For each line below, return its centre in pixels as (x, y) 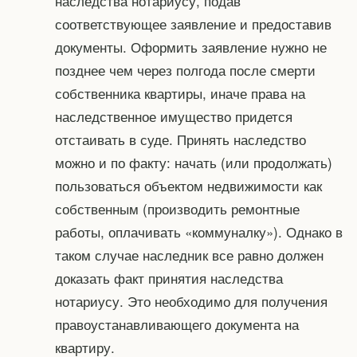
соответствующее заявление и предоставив (193, 24)
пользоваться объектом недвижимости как (188, 186)
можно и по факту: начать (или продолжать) (193, 163)
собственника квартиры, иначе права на (180, 93)
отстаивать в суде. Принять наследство (180, 139)
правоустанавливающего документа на (177, 324)
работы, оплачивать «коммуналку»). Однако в (198, 232)
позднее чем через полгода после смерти (185, 70)
